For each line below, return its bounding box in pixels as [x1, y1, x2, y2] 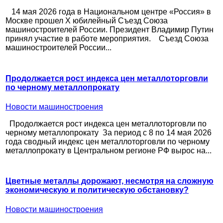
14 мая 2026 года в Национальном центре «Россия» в [5, 7, 211, 16]
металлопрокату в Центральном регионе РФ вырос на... [5, 146, 212, 155]
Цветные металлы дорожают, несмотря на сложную [5, 177, 214, 186]
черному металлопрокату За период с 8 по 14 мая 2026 [5, 128, 212, 137]
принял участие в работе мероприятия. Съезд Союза [5, 34, 209, 43]
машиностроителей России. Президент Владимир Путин [5, 25, 214, 34]
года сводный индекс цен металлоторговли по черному [5, 137, 210, 146]
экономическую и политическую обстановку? [5, 186, 189, 195]
